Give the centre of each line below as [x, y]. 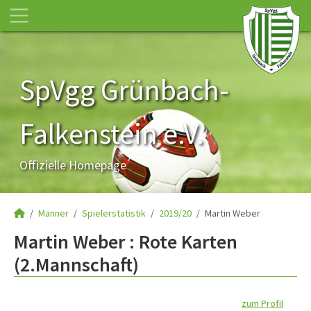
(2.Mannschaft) [76, 264]
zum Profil [262, 303]
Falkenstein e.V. [112, 133]
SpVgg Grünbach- [124, 90]
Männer [53, 213]
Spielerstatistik [114, 213]
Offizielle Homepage [73, 165]
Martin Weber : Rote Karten [126, 242]
